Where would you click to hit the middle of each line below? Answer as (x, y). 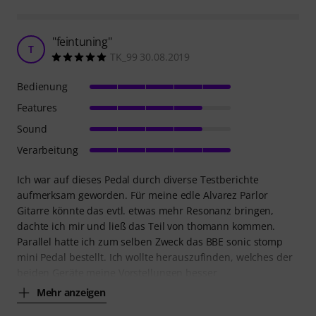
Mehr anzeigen (71, 292)
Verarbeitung (48, 150)
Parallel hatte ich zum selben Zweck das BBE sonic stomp (150, 241)
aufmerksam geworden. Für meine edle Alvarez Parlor (142, 195)
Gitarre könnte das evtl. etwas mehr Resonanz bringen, (146, 210)
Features (37, 107)
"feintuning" (82, 41)
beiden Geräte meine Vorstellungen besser (117, 272)
